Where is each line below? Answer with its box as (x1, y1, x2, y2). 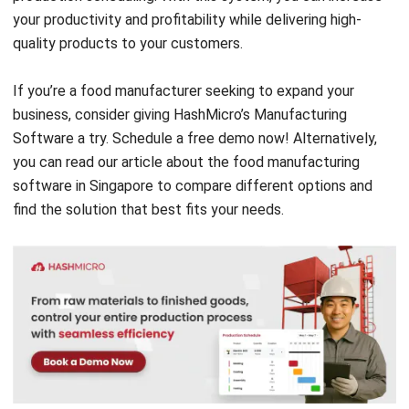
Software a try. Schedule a (13, 75, 187, 93)
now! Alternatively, (255, 75, 377, 93)
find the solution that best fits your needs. (13, 146, 284, 164)
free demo (187, 75, 255, 93)
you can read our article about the (13, 99, 233, 117)
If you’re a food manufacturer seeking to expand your (13, 27, 354, 46)
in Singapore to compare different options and (72, 122, 372, 141)
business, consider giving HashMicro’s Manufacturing (13, 51, 347, 69)
